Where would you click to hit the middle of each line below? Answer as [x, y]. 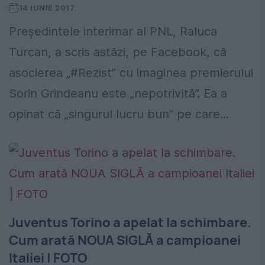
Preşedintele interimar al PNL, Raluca [113, 32]
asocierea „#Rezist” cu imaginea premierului [131, 73]
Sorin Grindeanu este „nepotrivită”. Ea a [118, 94]
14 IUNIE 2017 [47, 8]
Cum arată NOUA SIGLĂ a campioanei [125, 240]
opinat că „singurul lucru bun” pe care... [119, 114]
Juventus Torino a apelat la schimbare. [130, 223]
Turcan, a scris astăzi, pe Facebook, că [118, 52]
